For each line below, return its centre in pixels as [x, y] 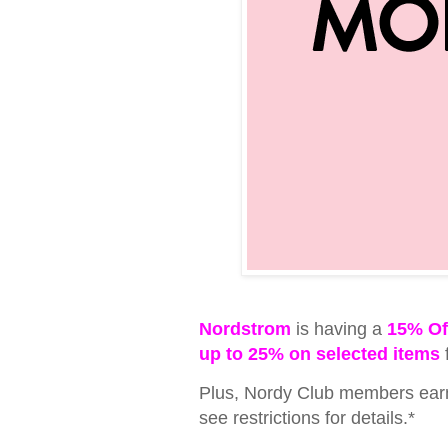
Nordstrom [245, 329]
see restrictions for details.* [307, 417]
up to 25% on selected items [319, 354]
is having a [339, 329]
